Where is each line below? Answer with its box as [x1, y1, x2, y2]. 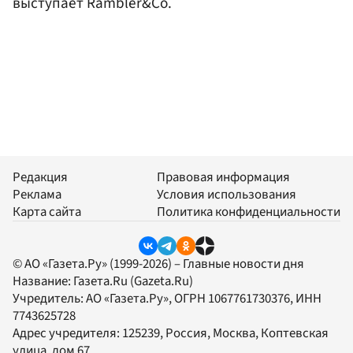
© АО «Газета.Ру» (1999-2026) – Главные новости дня [13, 254, 304, 273]
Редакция [13, 167, 68, 187]
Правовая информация [157, 167, 290, 187]
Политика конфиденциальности [157, 202, 340, 221]
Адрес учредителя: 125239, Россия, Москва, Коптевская [13, 323, 329, 343]
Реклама [13, 184, 61, 204]
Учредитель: [13, 288, 86, 308]
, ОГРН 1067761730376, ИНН [169, 288, 321, 308]
